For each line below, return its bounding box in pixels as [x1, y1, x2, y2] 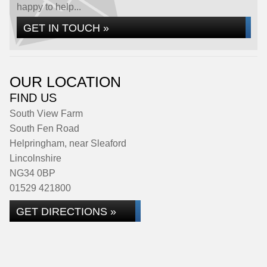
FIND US [10, 91, 57, 104]
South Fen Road [10, 123, 79, 133]
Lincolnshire [10, 153, 61, 163]
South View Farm [10, 108, 83, 119]
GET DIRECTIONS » [16, 205, 116, 218]
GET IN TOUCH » [23, 21, 109, 34]
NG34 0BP [10, 168, 55, 178]
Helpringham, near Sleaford [10, 138, 126, 148]
